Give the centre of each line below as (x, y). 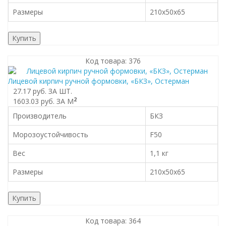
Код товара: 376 (113, 61)
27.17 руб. (30, 91)
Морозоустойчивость (50, 134)
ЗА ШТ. (60, 91)
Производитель (40, 116)
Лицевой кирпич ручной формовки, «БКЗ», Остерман (99, 81)
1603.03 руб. (34, 101)
